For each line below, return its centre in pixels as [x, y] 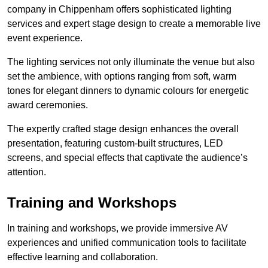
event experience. [45, 38]
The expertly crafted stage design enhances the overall [123, 129]
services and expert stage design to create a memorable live [134, 23]
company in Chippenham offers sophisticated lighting [119, 9]
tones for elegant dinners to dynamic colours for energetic [128, 90]
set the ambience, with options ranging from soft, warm [122, 76]
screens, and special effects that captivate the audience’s [127, 157]
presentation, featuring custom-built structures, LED [115, 143]
